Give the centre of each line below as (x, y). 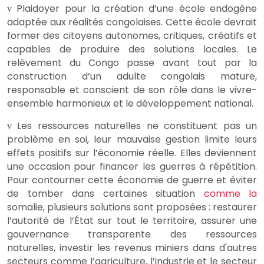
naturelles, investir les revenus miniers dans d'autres (132, 248)
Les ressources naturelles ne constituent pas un (137, 126)
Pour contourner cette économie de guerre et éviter (132, 180)
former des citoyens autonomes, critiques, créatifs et (132, 36)
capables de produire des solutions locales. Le (132, 49)
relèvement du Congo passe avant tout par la (132, 63)
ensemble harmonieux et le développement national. (130, 104)
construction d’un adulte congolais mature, (132, 77)
